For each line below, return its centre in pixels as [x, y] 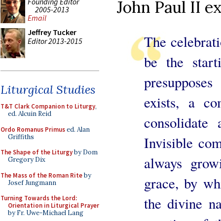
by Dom [85, 152]
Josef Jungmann [32, 183]
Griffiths [21, 137]
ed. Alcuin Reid [30, 114]
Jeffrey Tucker [52, 32]
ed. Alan [77, 129]
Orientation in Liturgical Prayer [54, 205]
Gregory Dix [27, 160]
